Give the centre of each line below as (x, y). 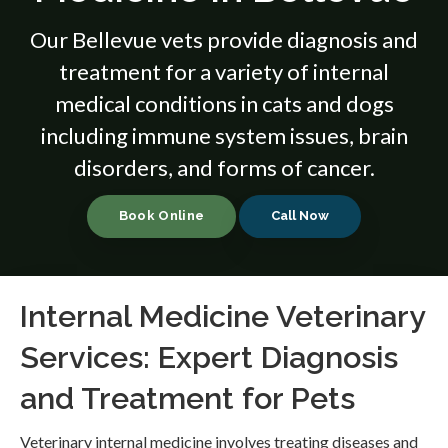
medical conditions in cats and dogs (224, 103)
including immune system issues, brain (224, 135)
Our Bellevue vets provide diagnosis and (224, 39)
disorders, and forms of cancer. (224, 167)
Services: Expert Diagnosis (209, 356)
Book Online (161, 216)
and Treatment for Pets (187, 397)
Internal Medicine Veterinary (222, 315)
